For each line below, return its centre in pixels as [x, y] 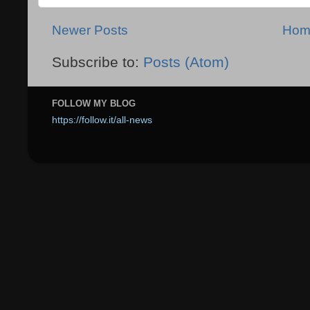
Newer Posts [90, 30]
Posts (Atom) [186, 63]
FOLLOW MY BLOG [94, 103]
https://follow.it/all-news [102, 120]
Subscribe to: [98, 63]
